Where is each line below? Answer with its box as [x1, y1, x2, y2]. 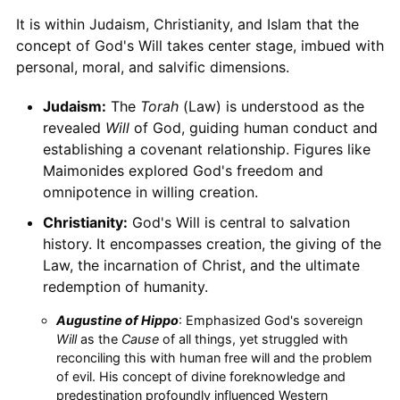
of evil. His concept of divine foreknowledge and [55, 369, 346, 385]
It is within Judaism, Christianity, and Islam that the [15, 15, 359, 34]
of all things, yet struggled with [158, 331, 348, 347]
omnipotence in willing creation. [42, 183, 258, 202]
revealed [42, 119, 105, 137]
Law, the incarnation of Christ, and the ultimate [42, 256, 360, 275]
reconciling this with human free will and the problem [55, 350, 372, 366]
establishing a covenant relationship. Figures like [42, 140, 371, 159]
